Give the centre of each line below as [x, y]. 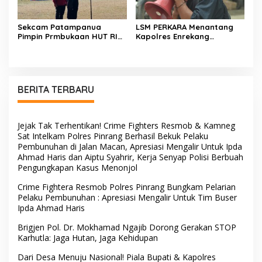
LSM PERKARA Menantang [184, 27]
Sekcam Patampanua [59, 27]
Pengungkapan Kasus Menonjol [77, 167]
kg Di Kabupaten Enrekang [187, 73]
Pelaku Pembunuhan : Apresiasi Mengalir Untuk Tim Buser [127, 197]
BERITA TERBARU [56, 89]
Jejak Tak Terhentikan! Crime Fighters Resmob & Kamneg [126, 125]
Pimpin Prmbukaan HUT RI [68, 36]
